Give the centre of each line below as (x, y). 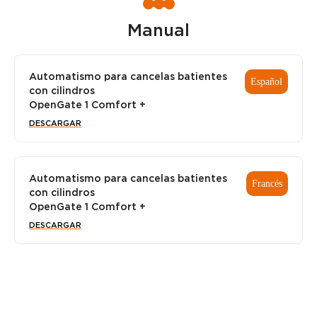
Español (266, 81)
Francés (267, 183)
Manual (158, 30)
